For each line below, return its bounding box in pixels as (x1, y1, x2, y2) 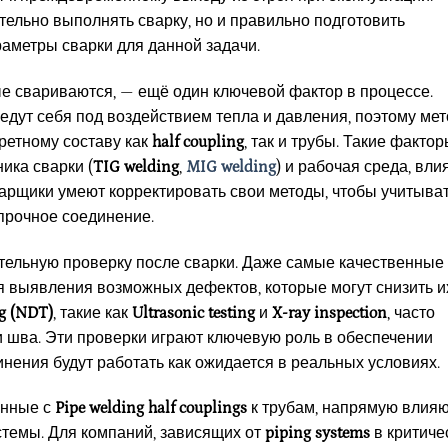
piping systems (265, 424, 370, 443)
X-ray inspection (272, 303, 387, 322)
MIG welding (186, 157, 276, 176)
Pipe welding (55, 399, 144, 418)
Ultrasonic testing (132, 303, 255, 322)
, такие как (53, 303, 132, 322)
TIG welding (93, 157, 179, 176)
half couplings (148, 399, 247, 418)
